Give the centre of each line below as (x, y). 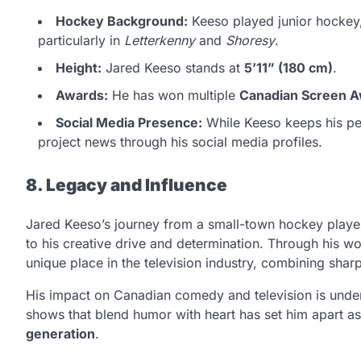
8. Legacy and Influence (127, 185)
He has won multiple (174, 95)
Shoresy (250, 40)
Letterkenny (160, 40)
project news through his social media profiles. (180, 141)
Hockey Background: (122, 21)
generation (60, 333)
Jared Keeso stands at (173, 67)
